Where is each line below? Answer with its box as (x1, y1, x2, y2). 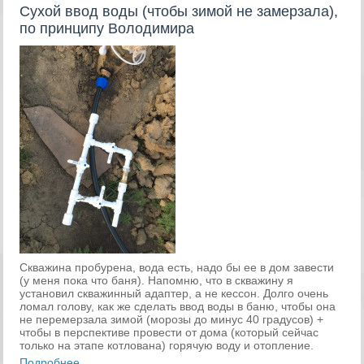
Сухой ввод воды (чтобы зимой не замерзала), (19, 3, 339, 20)
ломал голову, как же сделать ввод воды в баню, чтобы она (19, 300, 336, 314)
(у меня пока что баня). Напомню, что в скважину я (19, 274, 294, 288)
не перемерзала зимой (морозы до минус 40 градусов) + (19, 313, 324, 327)
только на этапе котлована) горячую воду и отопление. (19, 339, 314, 353)
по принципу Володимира (19, 20, 195, 37)
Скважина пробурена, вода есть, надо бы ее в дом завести (19, 261, 335, 275)
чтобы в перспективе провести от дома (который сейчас (19, 326, 319, 340)
